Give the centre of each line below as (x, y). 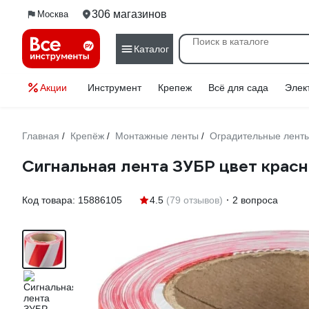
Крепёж (87, 136)
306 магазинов (129, 14)
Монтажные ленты (157, 136)
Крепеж (175, 88)
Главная (41, 136)
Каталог (151, 49)
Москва (53, 14)
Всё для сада (238, 88)
